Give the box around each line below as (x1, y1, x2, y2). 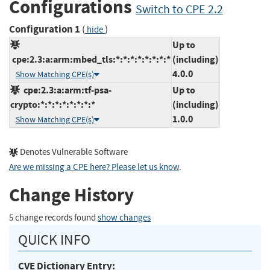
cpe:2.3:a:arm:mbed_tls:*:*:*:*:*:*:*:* (10, 52, 171, 66)
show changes (98, 212, 151, 224)
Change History (9, 183, 134, 208)
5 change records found (9, 212, 98, 224)
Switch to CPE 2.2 (136, 2, 223, 17)
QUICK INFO (18, 230, 90, 249)
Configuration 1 (9, 22, 80, 36)
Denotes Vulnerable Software (18, 146, 128, 158)
